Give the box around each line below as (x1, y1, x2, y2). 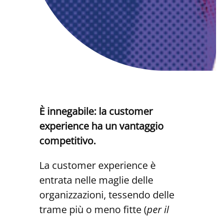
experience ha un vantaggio (39, 119, 164, 133)
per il (147, 203, 169, 217)
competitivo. (39, 134, 96, 148)
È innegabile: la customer (39, 105, 153, 118)
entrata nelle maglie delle (39, 173, 153, 187)
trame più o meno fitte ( (39, 203, 147, 217)
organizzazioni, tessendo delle (39, 188, 174, 202)
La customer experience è (39, 159, 156, 172)
